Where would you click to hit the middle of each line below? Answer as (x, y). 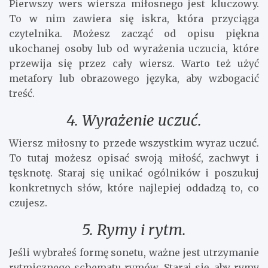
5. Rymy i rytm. (134, 229)
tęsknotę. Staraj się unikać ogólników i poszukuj (134, 173)
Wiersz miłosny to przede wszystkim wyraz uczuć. (134, 143)
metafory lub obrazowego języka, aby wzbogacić (134, 78)
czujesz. (28, 202)
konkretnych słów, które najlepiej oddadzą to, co (134, 188)
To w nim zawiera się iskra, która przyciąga (134, 18)
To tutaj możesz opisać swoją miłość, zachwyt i (134, 158)
